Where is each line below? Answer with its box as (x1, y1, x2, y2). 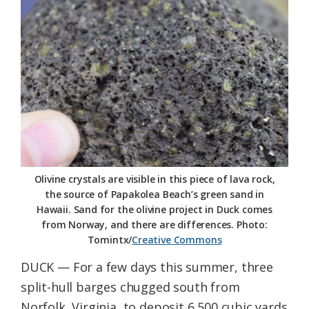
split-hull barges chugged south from (21, 278, 240, 295)
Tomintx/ (87, 232, 132, 246)
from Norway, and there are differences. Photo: (41, 217, 268, 231)
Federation (21, 9, 85, 26)
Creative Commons (132, 232, 222, 246)
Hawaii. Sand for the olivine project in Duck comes (36, 202, 272, 216)
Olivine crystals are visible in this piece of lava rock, (34, 172, 275, 186)
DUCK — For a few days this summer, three (21, 258, 273, 275)
